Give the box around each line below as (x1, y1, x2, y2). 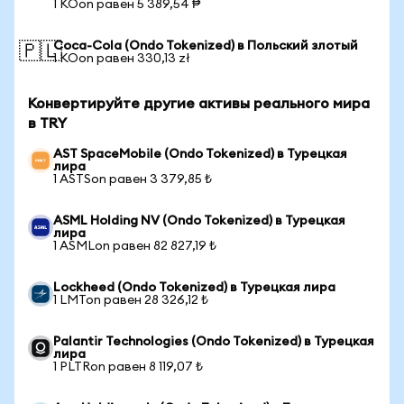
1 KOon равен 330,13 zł (53, 52, 190, 65)
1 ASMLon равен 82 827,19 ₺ (53, 240, 216, 252)
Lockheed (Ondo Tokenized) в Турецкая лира (53, 281, 335, 294)
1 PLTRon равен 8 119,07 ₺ (53, 361, 203, 373)
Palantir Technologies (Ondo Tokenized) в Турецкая (53, 335, 374, 348)
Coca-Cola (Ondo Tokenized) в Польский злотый (53, 40, 358, 52)
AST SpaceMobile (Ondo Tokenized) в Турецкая (53, 148, 347, 161)
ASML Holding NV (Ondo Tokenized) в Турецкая (53, 215, 345, 227)
